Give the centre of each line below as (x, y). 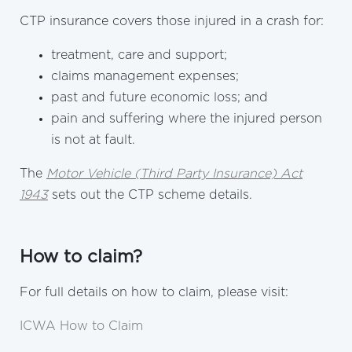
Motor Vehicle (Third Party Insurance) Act (174, 173)
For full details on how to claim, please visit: (154, 292)
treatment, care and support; (139, 55)
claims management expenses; (145, 76)
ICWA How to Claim (81, 326)
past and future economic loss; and (159, 97)
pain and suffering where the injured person (187, 118)
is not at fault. (93, 139)
